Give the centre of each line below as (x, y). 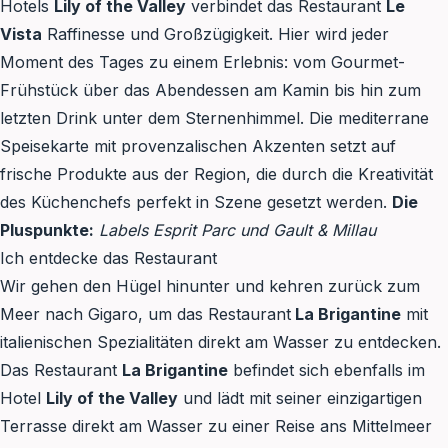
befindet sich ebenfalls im (326, 370)
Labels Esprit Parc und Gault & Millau (237, 230)
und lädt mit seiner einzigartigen (300, 398)
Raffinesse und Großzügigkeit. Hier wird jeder (215, 34)
